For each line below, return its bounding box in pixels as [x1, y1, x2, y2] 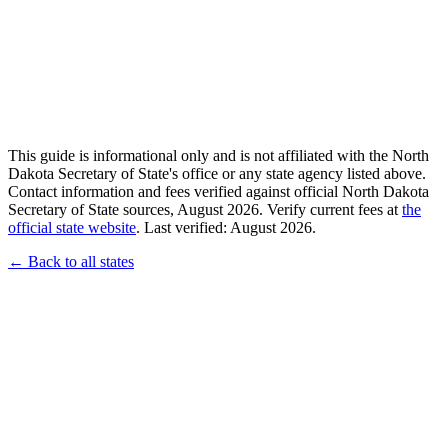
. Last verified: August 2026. [136, 219, 316, 237]
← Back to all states [8, 253, 134, 271]
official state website [8, 219, 136, 237]
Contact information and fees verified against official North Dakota [8, 183, 429, 201]
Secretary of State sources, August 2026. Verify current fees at [8, 201, 402, 219]
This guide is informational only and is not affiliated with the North [8, 147, 429, 165]
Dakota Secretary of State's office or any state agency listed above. [8, 165, 426, 183]
